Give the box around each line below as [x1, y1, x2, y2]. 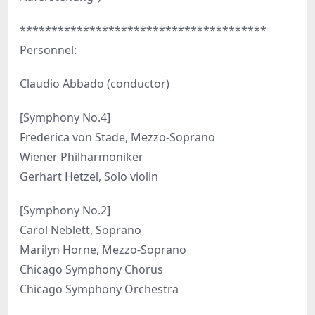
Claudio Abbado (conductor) [20, 76, 169, 92]
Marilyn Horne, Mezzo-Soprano [20, 242, 186, 258]
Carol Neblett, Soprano [20, 222, 141, 238]
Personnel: [20, 42, 77, 58]
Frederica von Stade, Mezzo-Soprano [20, 129, 215, 146]
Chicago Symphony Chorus [20, 262, 163, 278]
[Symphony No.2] [20, 202, 110, 219]
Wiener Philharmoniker [20, 149, 143, 165]
